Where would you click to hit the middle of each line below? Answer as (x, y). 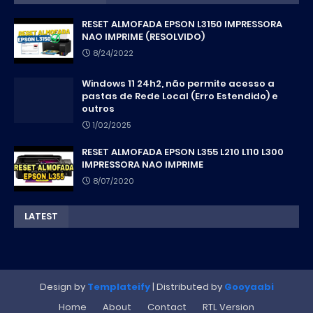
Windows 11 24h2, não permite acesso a (178, 83)
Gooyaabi (249, 286)
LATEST (41, 216)
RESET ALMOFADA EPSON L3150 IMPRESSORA (182, 24)
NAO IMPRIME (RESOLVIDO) (143, 36)
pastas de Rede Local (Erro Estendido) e (180, 96)
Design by (63, 286)
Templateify (118, 286)
